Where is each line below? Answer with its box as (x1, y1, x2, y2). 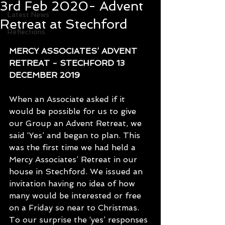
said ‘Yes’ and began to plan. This (9, 131, 143, 140)
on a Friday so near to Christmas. (9, 203, 142, 212)
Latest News (8, 11, 49, 19)
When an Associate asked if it (9, 94, 128, 104)
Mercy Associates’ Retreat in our (9, 155, 140, 164)
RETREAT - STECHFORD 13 (9, 58, 127, 68)
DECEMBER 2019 (9, 70, 80, 80)
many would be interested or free (9, 191, 144, 200)
